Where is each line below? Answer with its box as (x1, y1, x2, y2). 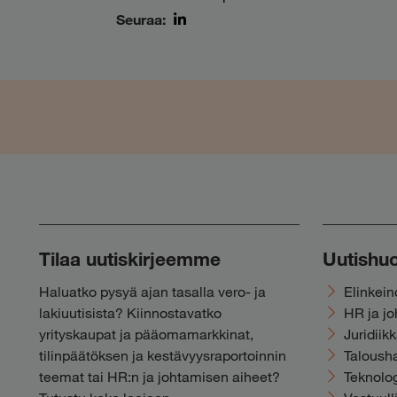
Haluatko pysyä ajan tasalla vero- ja (38, 283, 266, 300)
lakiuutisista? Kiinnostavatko (38, 304, 222, 322)
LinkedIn (164, 34, 222, 51)
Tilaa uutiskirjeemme (38, 247, 221, 271)
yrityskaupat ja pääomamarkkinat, (38, 325, 253, 343)
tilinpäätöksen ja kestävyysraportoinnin (38, 346, 286, 364)
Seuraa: (115, 10, 166, 27)
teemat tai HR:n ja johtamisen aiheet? (38, 368, 280, 385)
